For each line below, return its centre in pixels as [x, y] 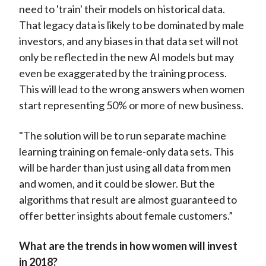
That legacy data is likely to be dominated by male [131, 25]
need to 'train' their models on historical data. [122, 9]
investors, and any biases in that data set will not [129, 41]
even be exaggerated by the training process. [123, 73]
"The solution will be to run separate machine [122, 136]
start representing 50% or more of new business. [131, 105]
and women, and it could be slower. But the [117, 184]
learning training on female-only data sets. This [126, 152]
